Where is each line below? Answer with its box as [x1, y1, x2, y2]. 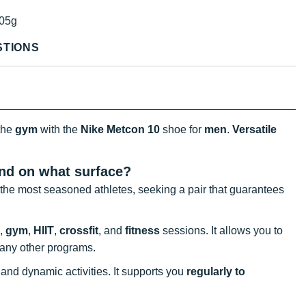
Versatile [232, 123, 277, 135]
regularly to [186, 265, 245, 277]
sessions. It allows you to [160, 224, 283, 236]
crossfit [59, 224, 98, 236]
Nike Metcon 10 [81, 123, 160, 135]
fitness [125, 224, 160, 236]
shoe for [160, 123, 204, 135]
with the [38, 123, 81, 135]
